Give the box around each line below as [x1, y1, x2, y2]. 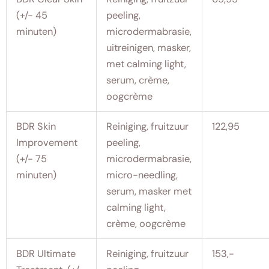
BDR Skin [16, 119, 56, 133]
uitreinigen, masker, [106, 41, 192, 54]
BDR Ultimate [16, 247, 76, 260]
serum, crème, [106, 73, 170, 86]
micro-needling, [106, 168, 178, 181]
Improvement [16, 136, 78, 149]
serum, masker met [106, 184, 192, 198]
